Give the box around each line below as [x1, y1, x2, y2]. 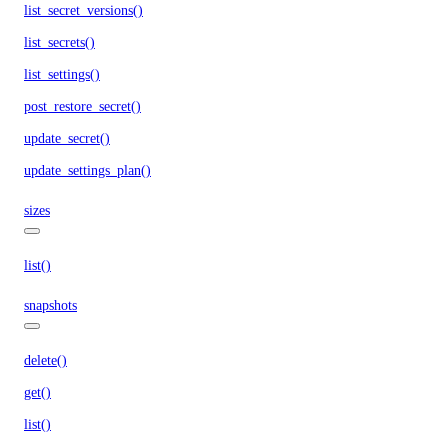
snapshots [24, 297, 77, 313]
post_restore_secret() [24, 98, 141, 114]
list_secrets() [24, 34, 95, 50]
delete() [24, 352, 67, 368]
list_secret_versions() [24, 2, 143, 18]
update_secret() [24, 130, 110, 146]
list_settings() [24, 66, 100, 82]
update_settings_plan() [24, 162, 151, 178]
